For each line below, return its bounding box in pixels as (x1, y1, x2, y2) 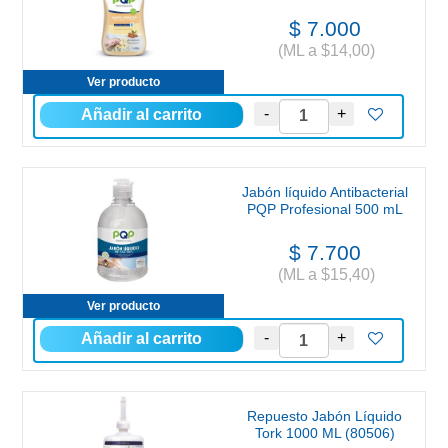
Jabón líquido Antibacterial (241, 183, 408, 200)
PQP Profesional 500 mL (246, 200, 403, 217)
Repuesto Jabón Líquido (247, 408, 402, 425)
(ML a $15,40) (274, 265, 375, 283)
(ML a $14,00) (274, 41, 375, 59)
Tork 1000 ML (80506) (254, 425, 395, 442)
